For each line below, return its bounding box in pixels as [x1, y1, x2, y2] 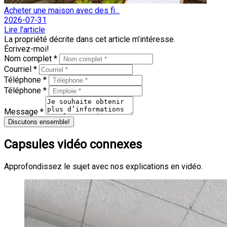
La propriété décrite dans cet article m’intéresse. [4, 34, 175, 44]
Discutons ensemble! [8, 118, 70, 126]
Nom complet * [4, 53, 59, 63]
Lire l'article [4, 24, 45, 34]
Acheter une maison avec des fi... [4, 5, 120, 15]
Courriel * [4, 64, 39, 74]
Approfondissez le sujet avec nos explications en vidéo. [4, 161, 203, 171]
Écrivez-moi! [4, 44, 49, 54]
